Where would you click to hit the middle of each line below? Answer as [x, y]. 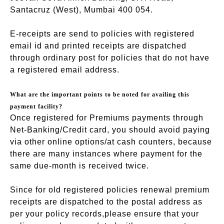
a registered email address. [65, 69]
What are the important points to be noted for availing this [100, 94]
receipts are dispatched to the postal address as [106, 201]
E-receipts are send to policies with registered [102, 33]
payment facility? [36, 106]
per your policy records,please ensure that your [104, 213]
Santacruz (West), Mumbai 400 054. [81, 9]
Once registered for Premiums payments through [107, 117]
